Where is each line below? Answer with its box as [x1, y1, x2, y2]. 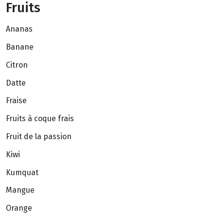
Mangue [6, 185, 35, 195]
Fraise [6, 96, 27, 106]
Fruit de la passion [6, 132, 72, 142]
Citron [6, 60, 28, 70]
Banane [6, 42, 34, 52]
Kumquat [6, 167, 38, 177]
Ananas [6, 24, 33, 34]
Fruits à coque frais [6, 114, 74, 124]
